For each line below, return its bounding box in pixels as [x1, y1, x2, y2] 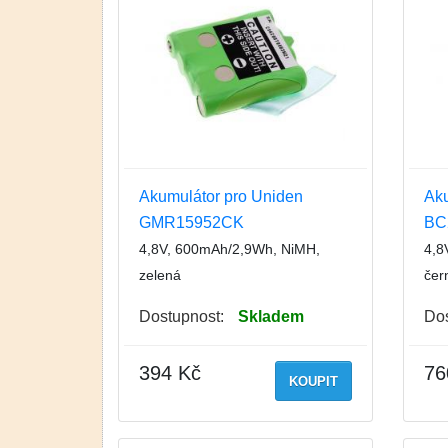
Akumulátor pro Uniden [139, 187, 303, 205]
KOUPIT [288, 374, 338, 390]
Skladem [238, 308, 304, 326]
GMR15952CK [139, 213, 244, 231]
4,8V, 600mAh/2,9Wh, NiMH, [139, 240, 320, 257]
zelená [139, 266, 181, 283]
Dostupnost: [139, 308, 224, 326]
